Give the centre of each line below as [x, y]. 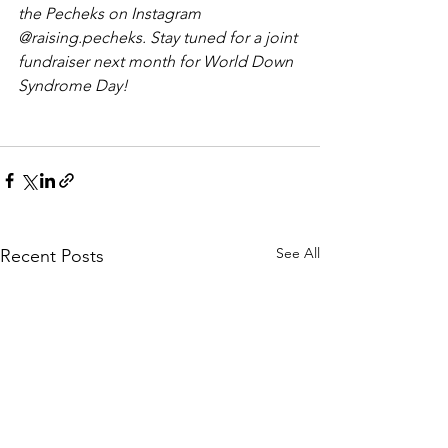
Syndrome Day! [73, 86]
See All [298, 253]
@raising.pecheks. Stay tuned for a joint [159, 38]
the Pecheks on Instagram [111, 14]
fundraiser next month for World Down [157, 62]
